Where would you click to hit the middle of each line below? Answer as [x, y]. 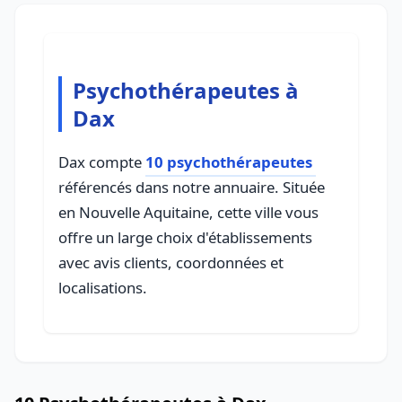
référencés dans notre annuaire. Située [192, 187]
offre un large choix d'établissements [185, 237]
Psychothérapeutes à [186, 90]
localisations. [103, 288]
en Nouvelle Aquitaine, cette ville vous [188, 212]
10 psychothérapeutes [229, 162]
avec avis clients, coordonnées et [171, 262]
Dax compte [102, 162]
